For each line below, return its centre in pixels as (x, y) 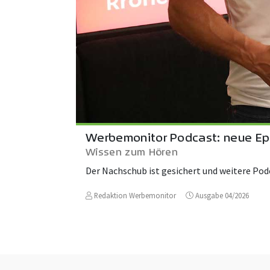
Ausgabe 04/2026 (221, 195)
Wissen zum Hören (132, 152)
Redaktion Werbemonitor (134, 195)
